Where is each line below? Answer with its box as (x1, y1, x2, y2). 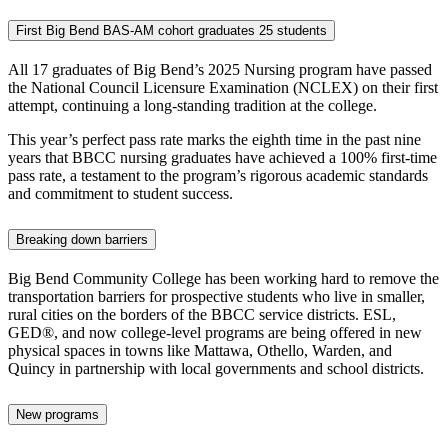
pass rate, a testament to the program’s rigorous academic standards (8, 167, 428, 185)
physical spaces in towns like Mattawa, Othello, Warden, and (8, 341, 392, 359)
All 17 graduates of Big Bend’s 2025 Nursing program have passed (8, 61, 432, 79)
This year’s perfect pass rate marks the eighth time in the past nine (8, 131, 421, 149)
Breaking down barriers (16, 232, 148, 248)
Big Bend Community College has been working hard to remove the (8, 269, 439, 287)
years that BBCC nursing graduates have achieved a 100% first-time (8, 149, 437, 167)
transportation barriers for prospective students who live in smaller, (8, 287, 425, 305)
